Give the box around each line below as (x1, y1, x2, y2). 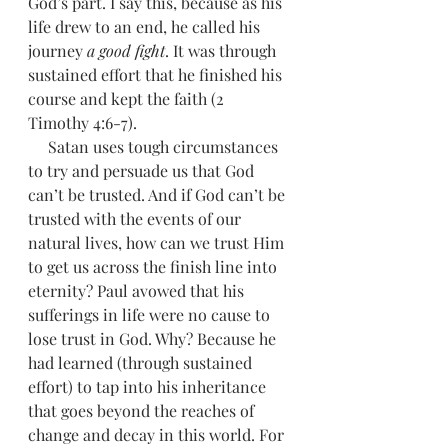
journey (28, 40, 87, 61)
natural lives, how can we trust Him (28, 232, 288, 253)
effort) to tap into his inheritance (28, 376, 270, 397)
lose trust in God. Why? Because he (28, 328, 280, 349)
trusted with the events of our (28, 208, 245, 229)
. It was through (165, 40, 280, 61)
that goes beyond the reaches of (28, 400, 258, 421)
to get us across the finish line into (28, 256, 281, 277)
